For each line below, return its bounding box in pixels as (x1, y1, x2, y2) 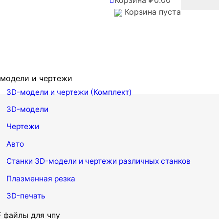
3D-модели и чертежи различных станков (35, 156, 191, 166)
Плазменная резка (6, 174, 75, 183)
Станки (6, 156, 33, 166)
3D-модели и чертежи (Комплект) (6, 87, 132, 97)
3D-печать (6, 191, 45, 201)
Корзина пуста (122, 7, 181, 17)
